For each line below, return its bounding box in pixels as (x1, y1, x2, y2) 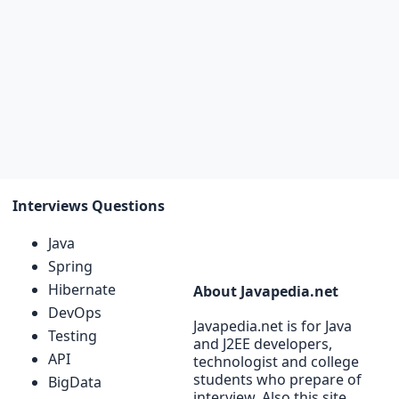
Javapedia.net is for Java (193, 316, 352, 337)
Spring (48, 256, 93, 277)
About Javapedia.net (193, 281, 338, 302)
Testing (48, 326, 97, 346)
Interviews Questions (12, 196, 165, 216)
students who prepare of (193, 370, 362, 390)
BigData (48, 372, 102, 393)
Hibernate (48, 280, 116, 300)
